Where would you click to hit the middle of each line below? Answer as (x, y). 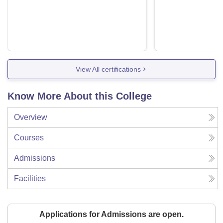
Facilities (30, 179)
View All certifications (108, 69)
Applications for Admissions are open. (111, 215)
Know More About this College (80, 96)
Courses (29, 138)
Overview (31, 117)
